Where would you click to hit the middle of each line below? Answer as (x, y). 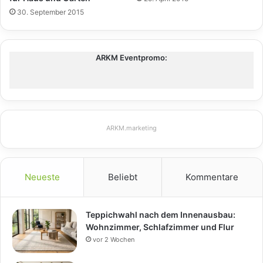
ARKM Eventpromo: (131, 58)
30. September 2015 (50, 12)
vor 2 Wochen (114, 240)
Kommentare (212, 177)
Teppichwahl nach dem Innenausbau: (161, 215)
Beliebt (122, 177)
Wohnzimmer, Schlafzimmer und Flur (160, 227)
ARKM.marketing (131, 128)
